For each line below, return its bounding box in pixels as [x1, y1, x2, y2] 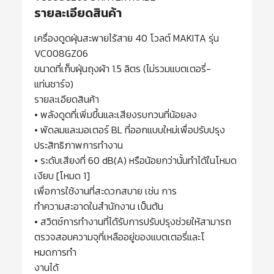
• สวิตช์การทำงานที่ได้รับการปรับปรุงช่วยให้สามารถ [34, 214, 231, 229]
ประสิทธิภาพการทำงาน [34, 138, 123, 153]
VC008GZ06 [34, 46, 88, 61]
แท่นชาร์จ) [34, 76, 73, 92]
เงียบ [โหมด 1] [34, 168, 90, 183]
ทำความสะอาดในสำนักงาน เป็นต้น [34, 199, 163, 214]
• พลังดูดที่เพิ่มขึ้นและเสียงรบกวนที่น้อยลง [34, 107, 197, 122]
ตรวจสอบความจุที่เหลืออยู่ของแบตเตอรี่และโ [34, 229, 205, 245]
